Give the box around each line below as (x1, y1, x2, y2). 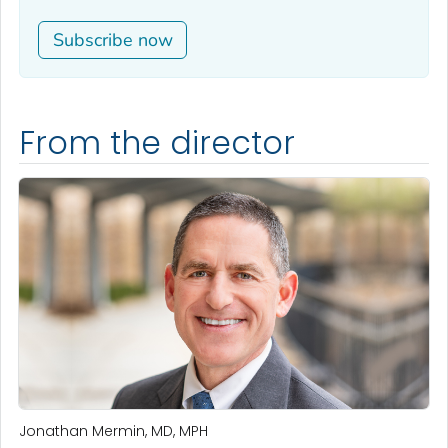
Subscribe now (52, 27, 173, 52)
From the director (19, 121, 295, 166)
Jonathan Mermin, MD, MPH (19, 420, 208, 441)
